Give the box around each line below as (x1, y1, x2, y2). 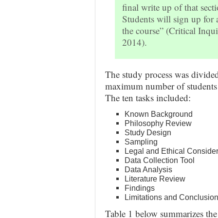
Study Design (125, 128, 171, 137)
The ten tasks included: (105, 91, 191, 104)
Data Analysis (125, 165, 172, 174)
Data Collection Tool (125, 156, 195, 164)
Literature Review (125, 174, 185, 183)
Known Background (125, 109, 193, 118)
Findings (125, 183, 155, 192)
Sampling (125, 137, 158, 146)
